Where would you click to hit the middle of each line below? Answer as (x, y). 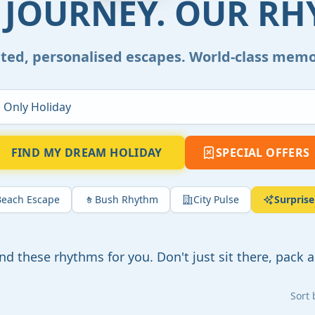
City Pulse (216, 200)
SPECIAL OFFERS (263, 153)
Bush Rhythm (126, 200)
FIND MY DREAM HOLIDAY (86, 153)
